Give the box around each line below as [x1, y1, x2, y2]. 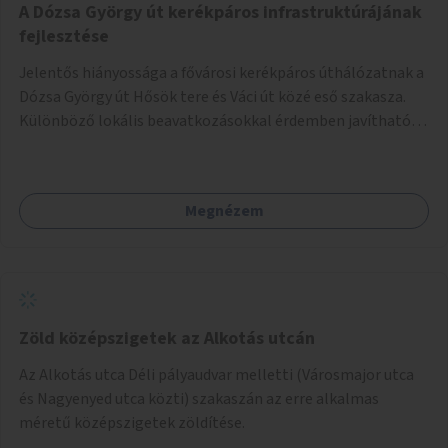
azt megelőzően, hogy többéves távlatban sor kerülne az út [19, 157, 428, 180]
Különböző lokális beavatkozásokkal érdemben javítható [19, 109, 411, 132]
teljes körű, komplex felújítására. [19, 181, 244, 204]
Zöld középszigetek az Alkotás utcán [19, 325, 315, 351]
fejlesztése [19, 23, 109, 49]
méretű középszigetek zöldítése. [19, 411, 245, 434]
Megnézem [184, 199, 264, 222]
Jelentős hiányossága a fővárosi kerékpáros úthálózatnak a [19, 61, 424, 84]
